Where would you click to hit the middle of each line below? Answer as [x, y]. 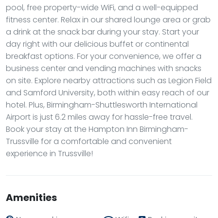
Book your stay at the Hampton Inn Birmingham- [97, 129]
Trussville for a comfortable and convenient [89, 141]
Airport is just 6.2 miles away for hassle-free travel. [99, 117]
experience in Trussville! [49, 154]
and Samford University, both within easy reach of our [108, 93]
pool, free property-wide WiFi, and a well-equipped [102, 8]
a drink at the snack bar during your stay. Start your [102, 32]
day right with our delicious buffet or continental [97, 44]
